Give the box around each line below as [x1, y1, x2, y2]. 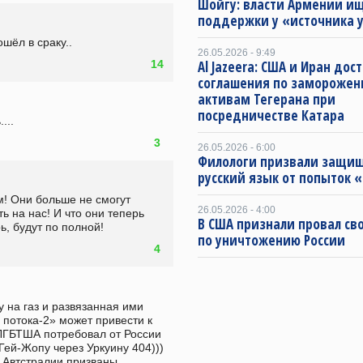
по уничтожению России [198, 231, 345, 250]
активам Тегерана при [198, 90, 335, 109]
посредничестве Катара [198, 106, 344, 125]
